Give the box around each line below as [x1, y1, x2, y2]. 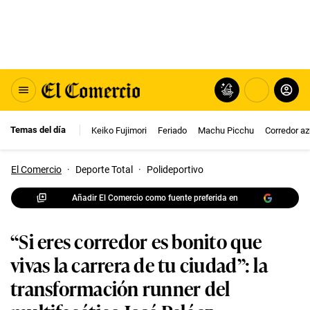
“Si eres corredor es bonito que [10, 226, 262, 255]
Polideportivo [147, 164, 203, 175]
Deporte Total [75, 164, 133, 175]
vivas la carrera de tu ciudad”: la [10, 250, 268, 278]
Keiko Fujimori [91, 125, 147, 136]
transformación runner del [10, 273, 230, 302]
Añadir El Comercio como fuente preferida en [72, 192, 238, 203]
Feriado [158, 125, 187, 136]
